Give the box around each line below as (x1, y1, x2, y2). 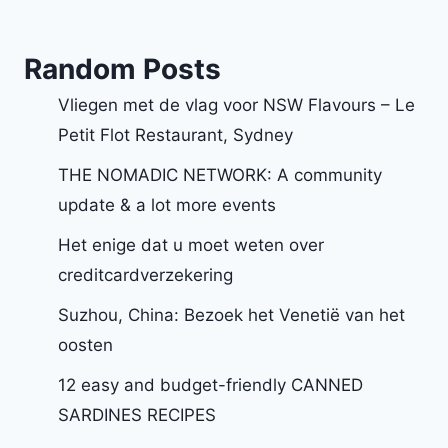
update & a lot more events (58, 194, 276, 215)
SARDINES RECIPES (58, 404, 216, 425)
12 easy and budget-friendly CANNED (58, 374, 363, 395)
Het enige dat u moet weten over (58, 234, 324, 255)
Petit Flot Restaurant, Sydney (58, 124, 293, 145)
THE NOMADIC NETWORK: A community (58, 164, 382, 185)
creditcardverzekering (58, 264, 233, 285)
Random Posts (24, 51, 221, 86)
